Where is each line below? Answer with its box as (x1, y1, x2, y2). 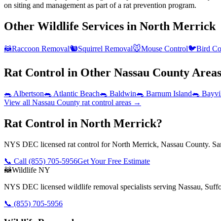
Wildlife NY (12, 165, 50, 174)
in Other (65, 66, 114, 79)
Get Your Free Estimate (77, 156, 150, 165)
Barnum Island (146, 89, 192, 98)
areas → (113, 98, 141, 107)
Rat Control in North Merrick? (4, 116, 162, 130)
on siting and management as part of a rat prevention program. (4, 1, 196, 10)
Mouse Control (141, 44, 188, 53)
